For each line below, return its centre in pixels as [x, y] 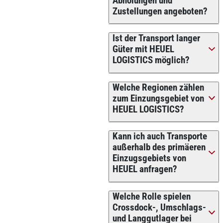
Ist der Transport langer [156, 39]
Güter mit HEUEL [143, 50]
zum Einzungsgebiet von [158, 98]
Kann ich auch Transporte [160, 137]
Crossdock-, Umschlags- [159, 207]
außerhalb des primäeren [159, 148]
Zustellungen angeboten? [160, 11]
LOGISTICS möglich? [151, 60]
